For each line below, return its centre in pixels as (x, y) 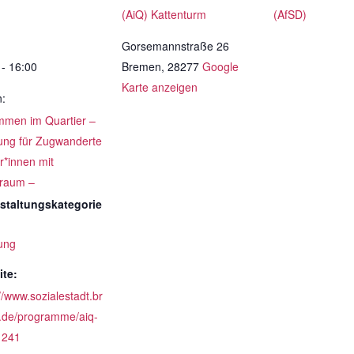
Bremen (141, 66)
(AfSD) (290, 14)
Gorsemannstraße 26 (175, 46)
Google (220, 66)
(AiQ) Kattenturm (164, 14)
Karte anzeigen (160, 87)
